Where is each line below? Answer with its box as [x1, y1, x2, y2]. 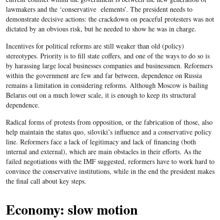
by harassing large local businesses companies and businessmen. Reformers [5, 60, 213, 70]
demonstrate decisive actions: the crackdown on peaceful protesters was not [5, 14, 214, 24]
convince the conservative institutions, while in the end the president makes [5, 166, 215, 176]
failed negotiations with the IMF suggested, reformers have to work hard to [5, 156, 215, 166]
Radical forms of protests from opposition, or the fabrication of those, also [5, 117, 213, 127]
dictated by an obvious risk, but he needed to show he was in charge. [5, 24, 196, 33]
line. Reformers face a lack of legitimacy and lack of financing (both [5, 137, 196, 146]
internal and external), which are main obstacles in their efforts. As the [5, 146, 201, 156]
